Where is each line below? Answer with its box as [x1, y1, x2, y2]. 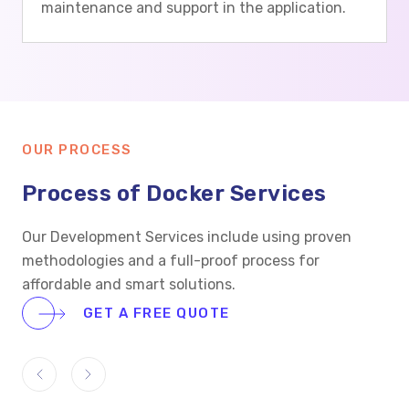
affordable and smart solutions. [22, 276, 236, 293]
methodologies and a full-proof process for [22, 252, 320, 269]
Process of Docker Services [22, 181, 327, 206]
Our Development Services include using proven [22, 228, 351, 246]
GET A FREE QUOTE [79, 305, 230, 321]
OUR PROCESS [22, 142, 132, 158]
